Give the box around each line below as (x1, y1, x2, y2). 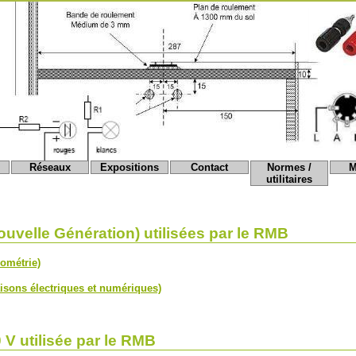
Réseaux (29, 161, 72, 173)
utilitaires (265, 173, 312, 185)
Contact (191, 161, 229, 173)
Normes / (266, 161, 311, 173)
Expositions (100, 161, 160, 173)
